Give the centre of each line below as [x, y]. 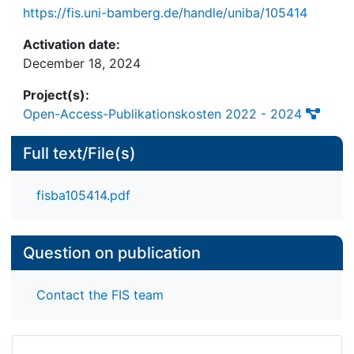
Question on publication [112, 253]
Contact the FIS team [100, 295]
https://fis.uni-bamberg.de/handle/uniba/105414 [165, 12]
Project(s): [56, 94]
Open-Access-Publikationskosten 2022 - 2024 [162, 113]
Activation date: [72, 44]
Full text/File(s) [79, 153]
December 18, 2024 [82, 63]
